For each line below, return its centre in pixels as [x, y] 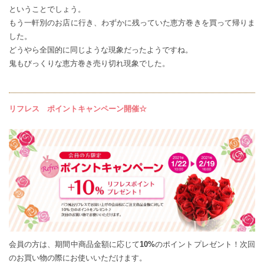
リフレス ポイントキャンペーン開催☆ [78, 109]
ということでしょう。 [47, 9]
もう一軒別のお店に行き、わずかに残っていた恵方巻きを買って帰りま [132, 23]
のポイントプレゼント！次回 [205, 245]
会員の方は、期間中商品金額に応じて [75, 245]
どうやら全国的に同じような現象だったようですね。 [101, 50]
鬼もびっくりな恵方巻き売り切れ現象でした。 [89, 63]
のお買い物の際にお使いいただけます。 [78, 258]
